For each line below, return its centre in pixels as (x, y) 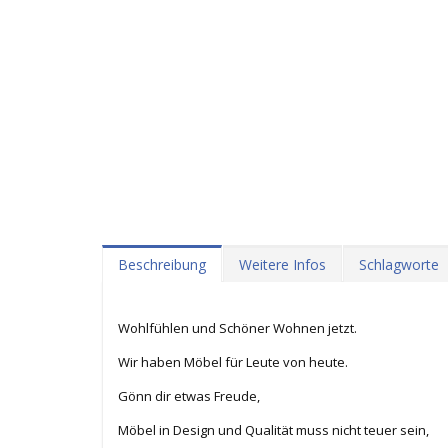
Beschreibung (162, 265)
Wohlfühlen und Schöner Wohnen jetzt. (237, 328)
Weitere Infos (282, 265)
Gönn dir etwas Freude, (189, 396)
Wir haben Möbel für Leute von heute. (233, 362)
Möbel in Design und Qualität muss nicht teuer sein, (273, 430)
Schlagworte (399, 265)
